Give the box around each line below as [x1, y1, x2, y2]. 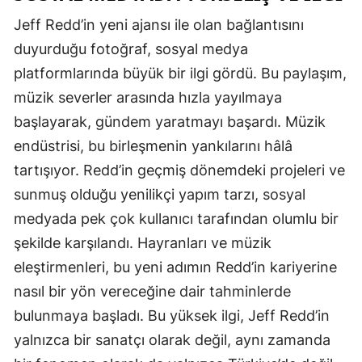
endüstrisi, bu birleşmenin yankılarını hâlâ [14, 137, 293, 155]
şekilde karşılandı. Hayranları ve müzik [14, 234, 271, 252]
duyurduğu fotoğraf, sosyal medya [14, 40, 248, 58]
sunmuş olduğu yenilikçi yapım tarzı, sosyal [14, 186, 305, 204]
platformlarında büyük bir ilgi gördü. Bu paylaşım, [14, 65, 347, 82]
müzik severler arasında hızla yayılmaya [14, 89, 282, 107]
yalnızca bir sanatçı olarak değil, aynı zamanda [14, 331, 330, 349]
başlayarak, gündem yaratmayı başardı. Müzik [14, 113, 326, 131]
